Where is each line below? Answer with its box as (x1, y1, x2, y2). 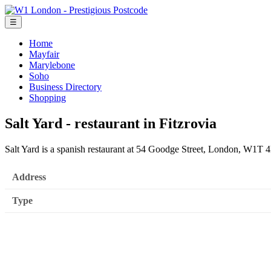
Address (12, 172, 46, 183)
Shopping (29, 93, 66, 103)
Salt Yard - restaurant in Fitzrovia (5, 115, 217, 131)
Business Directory (29, 82, 102, 92)
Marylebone (29, 60, 75, 70)
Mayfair (29, 49, 59, 59)
